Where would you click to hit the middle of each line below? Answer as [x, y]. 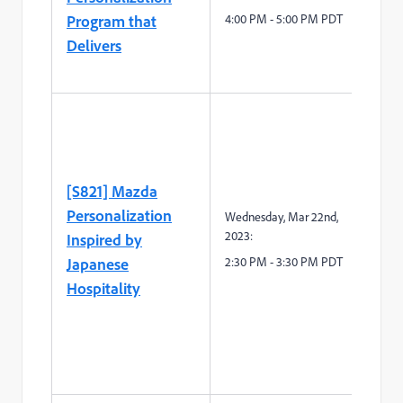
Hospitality [103, 287]
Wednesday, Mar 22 [274, 216]
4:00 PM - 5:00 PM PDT [284, 18]
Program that [112, 20]
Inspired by [104, 239]
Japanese [98, 263]
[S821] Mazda [112, 190]
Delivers [94, 45]
